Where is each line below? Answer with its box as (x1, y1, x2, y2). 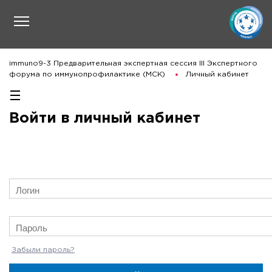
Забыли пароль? (12, 246, 75, 254)
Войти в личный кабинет (9, 112, 200, 125)
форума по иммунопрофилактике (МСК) (9, 71, 165, 78)
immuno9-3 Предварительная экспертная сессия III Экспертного (9, 60, 257, 67)
